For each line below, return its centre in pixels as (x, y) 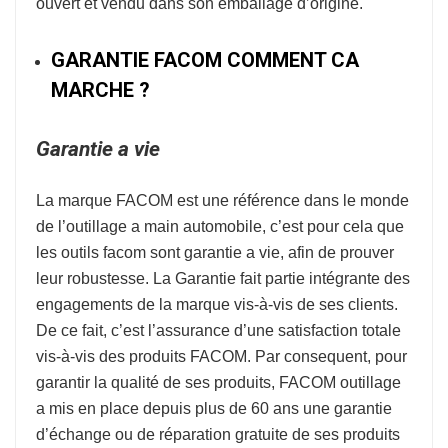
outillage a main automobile (164, 226)
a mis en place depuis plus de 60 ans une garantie (214, 408)
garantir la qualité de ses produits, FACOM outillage (218, 382)
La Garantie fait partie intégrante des (281, 278)
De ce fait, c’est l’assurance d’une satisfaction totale (218, 330)
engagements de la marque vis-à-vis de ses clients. (217, 304)
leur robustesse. (94, 278)
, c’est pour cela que (333, 226)
